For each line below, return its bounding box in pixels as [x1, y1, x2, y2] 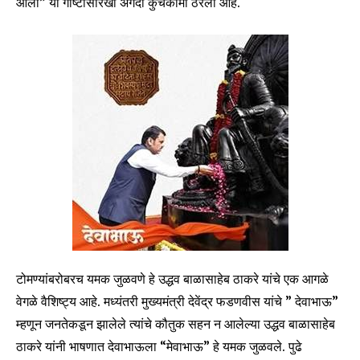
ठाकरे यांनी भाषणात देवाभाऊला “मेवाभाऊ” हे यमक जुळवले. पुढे [16, 337, 302, 354]
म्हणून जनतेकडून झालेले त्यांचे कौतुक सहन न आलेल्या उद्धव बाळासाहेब [16, 315, 335, 332]
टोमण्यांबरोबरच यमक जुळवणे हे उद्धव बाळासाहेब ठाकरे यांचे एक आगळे [16, 270, 329, 287]
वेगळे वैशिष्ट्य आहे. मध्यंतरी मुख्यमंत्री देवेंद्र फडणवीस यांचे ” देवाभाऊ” [16, 292, 338, 309]
